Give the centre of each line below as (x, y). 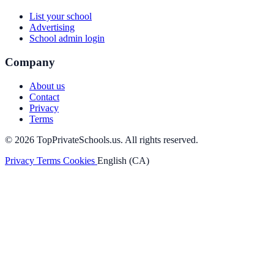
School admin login (67, 39)
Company (30, 62)
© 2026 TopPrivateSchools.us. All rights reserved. (102, 139)
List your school (61, 17)
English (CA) (123, 160)
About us (47, 86)
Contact (44, 97)
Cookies (80, 160)
